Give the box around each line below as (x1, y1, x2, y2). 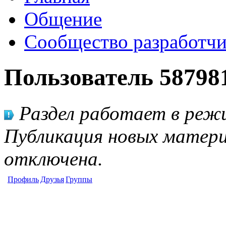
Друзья (40, 175, 64, 184)
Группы (66, 175, 92, 184)
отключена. (4, 147, 103, 169)
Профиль (8, 175, 39, 184)
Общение (24, 8, 102, 30)
